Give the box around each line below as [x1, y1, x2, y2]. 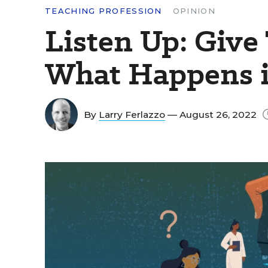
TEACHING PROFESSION [45, 6, 162, 16]
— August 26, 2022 [165, 109, 259, 120]
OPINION [172, 6, 215, 16]
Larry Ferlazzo [99, 109, 165, 120]
